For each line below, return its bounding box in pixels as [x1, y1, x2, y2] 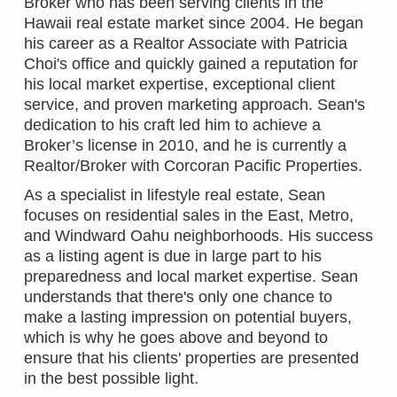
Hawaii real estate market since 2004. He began [24, 14, 363, 33]
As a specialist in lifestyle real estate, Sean [24, 186, 325, 205]
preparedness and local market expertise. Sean [24, 268, 358, 286]
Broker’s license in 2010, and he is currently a [24, 136, 346, 155]
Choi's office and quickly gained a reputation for [24, 55, 358, 74]
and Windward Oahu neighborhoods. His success [24, 227, 373, 245]
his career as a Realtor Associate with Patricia [24, 35, 347, 53]
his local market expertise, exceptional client [24, 75, 335, 94]
